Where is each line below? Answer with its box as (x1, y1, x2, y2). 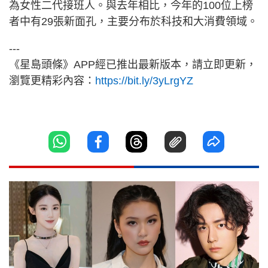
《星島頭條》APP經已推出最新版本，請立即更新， (9, 59, 257, 71)
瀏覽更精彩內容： (9, 75, 95, 87)
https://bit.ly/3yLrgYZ (95, 75, 193, 87)
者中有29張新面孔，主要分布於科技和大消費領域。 (9, 16, 258, 28)
